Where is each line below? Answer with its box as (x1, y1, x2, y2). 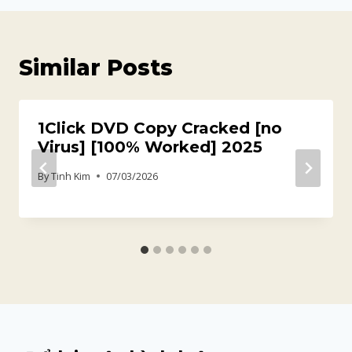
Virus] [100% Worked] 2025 (38, 137, 262, 156)
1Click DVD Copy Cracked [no (38, 118, 282, 137)
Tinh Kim (51, 168, 91, 183)
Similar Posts (19, 53, 173, 81)
